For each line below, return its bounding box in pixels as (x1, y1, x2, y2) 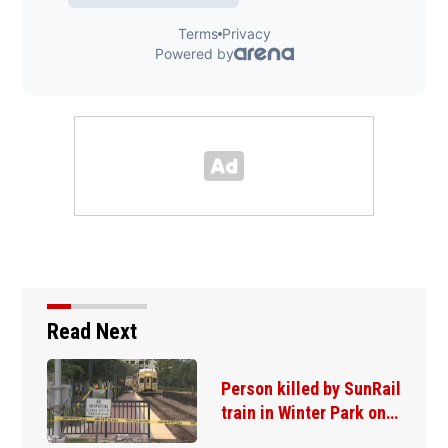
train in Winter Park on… (220, 401, 398, 423)
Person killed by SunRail (220, 377, 401, 399)
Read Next (46, 318, 137, 344)
